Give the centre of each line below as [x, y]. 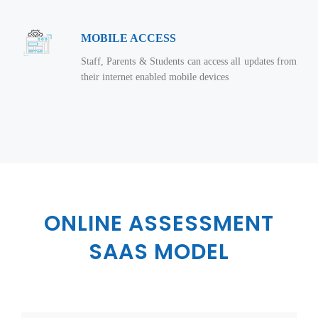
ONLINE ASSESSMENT [159, 224]
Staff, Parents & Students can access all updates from [189, 61]
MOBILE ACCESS [128, 38]
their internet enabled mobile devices [155, 77]
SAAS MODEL [159, 252]
